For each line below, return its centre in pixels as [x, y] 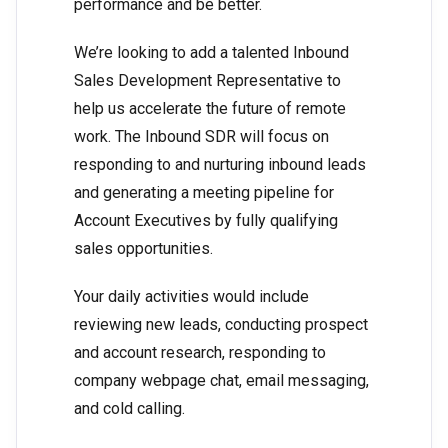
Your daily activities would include [191, 297]
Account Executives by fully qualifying [206, 221]
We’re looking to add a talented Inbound [211, 53]
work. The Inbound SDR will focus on [201, 137]
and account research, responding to [200, 353]
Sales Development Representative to [207, 81]
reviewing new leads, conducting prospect [221, 325]
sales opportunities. [143, 249]
